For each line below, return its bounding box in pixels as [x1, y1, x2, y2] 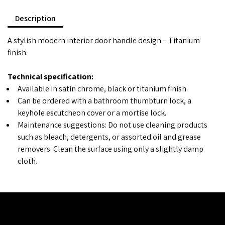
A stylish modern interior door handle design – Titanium [8, 35, 200, 46]
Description [15, 13, 56, 24]
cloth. [18, 155, 37, 166]
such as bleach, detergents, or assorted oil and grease [18, 131, 201, 142]
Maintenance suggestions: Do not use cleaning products [18, 119, 207, 130]
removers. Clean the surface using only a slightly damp [18, 143, 203, 154]
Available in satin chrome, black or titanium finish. [18, 83, 188, 94]
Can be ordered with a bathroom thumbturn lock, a [18, 95, 191, 106]
